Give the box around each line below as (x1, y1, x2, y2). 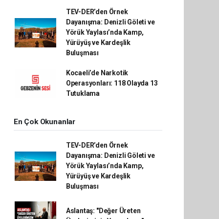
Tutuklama (66, 89, 100, 97)
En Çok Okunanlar (14, 117, 75, 126)
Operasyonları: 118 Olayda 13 (66, 79, 158, 87)
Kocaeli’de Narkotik (66, 69, 129, 77)
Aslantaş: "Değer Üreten (66, 207, 141, 215)
